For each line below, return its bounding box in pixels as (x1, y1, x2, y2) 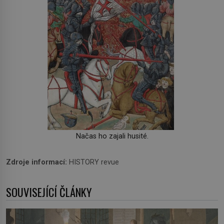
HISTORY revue (67, 158, 119, 167)
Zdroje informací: (6, 158, 67, 167)
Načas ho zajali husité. (75, 132, 148, 141)
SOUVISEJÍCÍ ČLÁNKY (6, 183, 92, 200)
